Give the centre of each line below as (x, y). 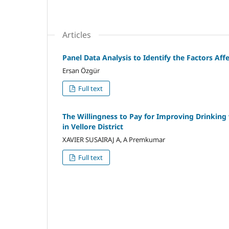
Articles (77, 35)
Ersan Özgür (81, 70)
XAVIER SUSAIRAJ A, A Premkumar (114, 139)
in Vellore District (93, 126)
